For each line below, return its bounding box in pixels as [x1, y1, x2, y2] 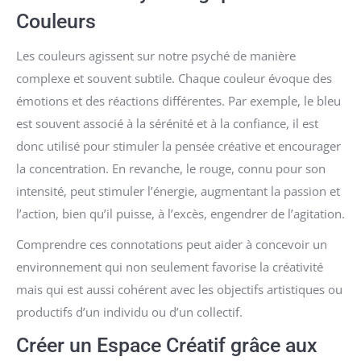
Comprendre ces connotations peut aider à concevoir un [16, 235, 327, 252]
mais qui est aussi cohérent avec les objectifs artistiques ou [16, 280, 342, 297]
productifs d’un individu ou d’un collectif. [16, 303, 243, 320]
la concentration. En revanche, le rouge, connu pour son [16, 160, 326, 176]
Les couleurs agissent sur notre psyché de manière [16, 47, 296, 64]
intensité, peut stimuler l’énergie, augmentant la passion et [16, 182, 340, 199]
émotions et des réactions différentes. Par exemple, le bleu [16, 92, 341, 109]
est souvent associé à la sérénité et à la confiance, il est [16, 114, 318, 131]
